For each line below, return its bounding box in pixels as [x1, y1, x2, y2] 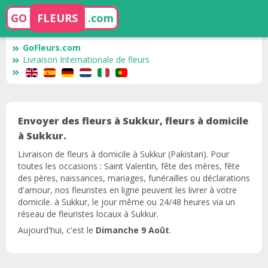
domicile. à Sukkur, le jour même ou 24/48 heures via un [18, 196, 235, 208]
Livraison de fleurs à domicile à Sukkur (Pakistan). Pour [18, 148, 229, 160]
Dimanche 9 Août [96, 224, 169, 236]
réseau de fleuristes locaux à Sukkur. [18, 208, 159, 220]
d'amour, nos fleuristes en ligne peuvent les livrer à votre [18, 184, 237, 196]
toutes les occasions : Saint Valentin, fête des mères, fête [18, 160, 240, 172]
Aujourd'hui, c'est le [18, 224, 96, 236]
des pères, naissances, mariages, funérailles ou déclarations [18, 172, 250, 184]
